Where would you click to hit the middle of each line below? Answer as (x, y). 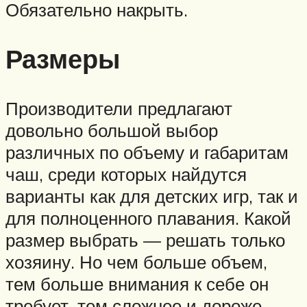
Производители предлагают (119, 109)
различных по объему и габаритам (147, 152)
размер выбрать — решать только (145, 240)
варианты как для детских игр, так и (152, 196)
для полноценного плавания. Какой (148, 218)
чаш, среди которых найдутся (126, 174)
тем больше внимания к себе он (137, 284)
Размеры (63, 59)
